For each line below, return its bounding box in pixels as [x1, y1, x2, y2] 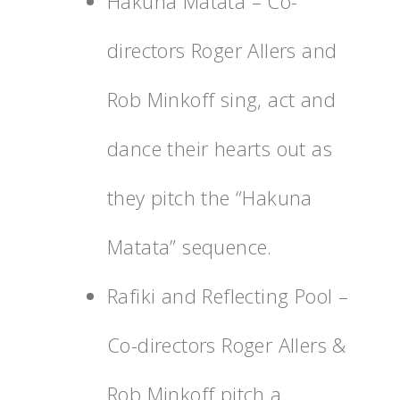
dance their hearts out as [107, 134, 332, 162]
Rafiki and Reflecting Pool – [107, 281, 349, 309]
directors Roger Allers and [107, 36, 337, 63]
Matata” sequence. [107, 232, 272, 260]
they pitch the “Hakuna [107, 183, 312, 211]
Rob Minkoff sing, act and [107, 85, 336, 112]
